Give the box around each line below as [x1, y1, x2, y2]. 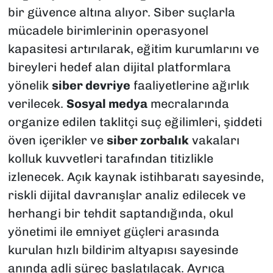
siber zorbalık [106, 132, 189, 147]
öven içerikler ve [7, 132, 107, 147]
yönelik [7, 77, 52, 93]
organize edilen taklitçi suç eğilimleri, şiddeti [7, 114, 262, 129]
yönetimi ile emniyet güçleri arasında [7, 224, 219, 239]
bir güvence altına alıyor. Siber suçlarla [7, 4, 235, 19]
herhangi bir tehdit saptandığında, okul [7, 205, 233, 221]
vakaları [188, 132, 239, 147]
